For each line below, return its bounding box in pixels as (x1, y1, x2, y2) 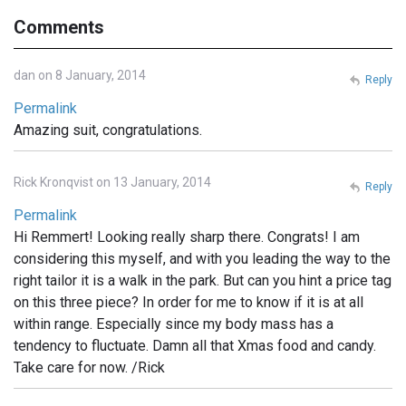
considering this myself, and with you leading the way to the (14, 250, 391, 268)
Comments (14, 16, 104, 39)
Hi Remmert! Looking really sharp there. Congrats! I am (14, 228, 360, 246)
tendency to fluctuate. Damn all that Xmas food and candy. (14, 337, 376, 355)
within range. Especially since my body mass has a (14, 315, 333, 333)
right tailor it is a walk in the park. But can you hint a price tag (14, 272, 391, 290)
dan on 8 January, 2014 (14, 68, 146, 83)
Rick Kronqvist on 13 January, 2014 (14, 175, 211, 190)
